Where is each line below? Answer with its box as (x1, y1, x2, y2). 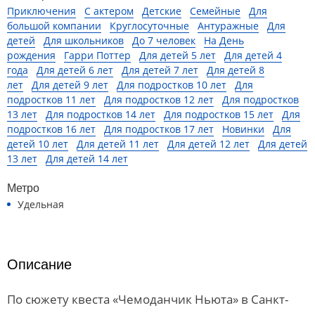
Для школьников (44, 34, 124, 47)
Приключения (7, 4, 76, 18)
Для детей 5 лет (139, 49, 216, 62)
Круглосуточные (110, 19, 189, 32)
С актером (84, 4, 134, 18)
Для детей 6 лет (37, 63, 113, 77)
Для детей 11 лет (77, 137, 159, 150)
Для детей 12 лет (167, 137, 250, 150)
